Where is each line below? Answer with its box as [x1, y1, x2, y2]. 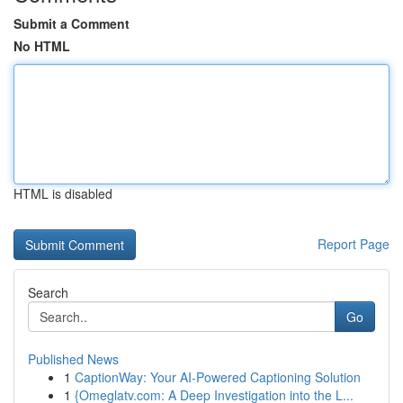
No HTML [13, 37, 70, 55]
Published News [28, 350, 119, 368]
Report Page [318, 235, 390, 253]
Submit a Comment [13, 14, 130, 32]
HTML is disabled [13, 184, 112, 202]
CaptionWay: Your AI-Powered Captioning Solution [75, 368, 361, 386]
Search [28, 283, 68, 301]
